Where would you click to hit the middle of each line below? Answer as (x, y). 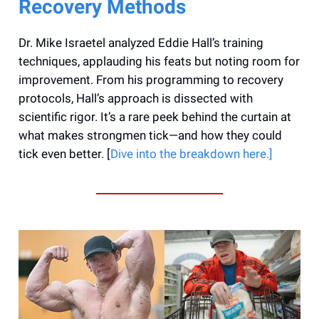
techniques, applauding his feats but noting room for (159, 61)
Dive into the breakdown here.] (192, 153)
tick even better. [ (64, 153)
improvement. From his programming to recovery (151, 79)
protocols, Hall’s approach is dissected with (136, 98)
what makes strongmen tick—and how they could (150, 135)
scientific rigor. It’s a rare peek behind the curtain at (155, 116)
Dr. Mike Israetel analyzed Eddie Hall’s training (141, 42)
